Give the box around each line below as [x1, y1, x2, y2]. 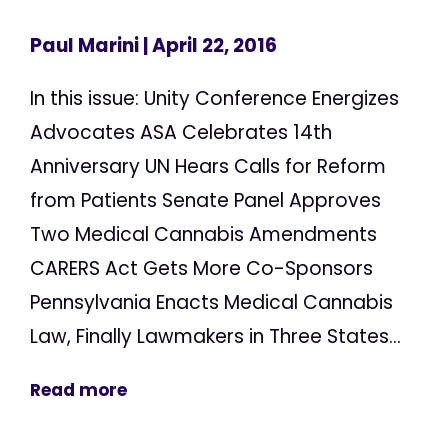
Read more [30, 377, 127, 402]
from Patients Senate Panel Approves [30, 186, 381, 214]
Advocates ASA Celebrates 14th [30, 118, 332, 146]
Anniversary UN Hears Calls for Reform [30, 152, 386, 180]
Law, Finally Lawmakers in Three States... [30, 322, 401, 350]
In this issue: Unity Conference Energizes [30, 84, 399, 112]
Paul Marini [30, 31, 139, 59]
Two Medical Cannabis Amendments [30, 220, 377, 248]
